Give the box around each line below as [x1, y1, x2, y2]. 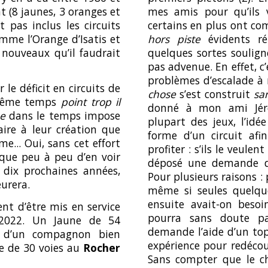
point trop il [60, 95, 121, 109]
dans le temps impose [5, 108, 121, 123]
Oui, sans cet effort [25, 136, 121, 151]
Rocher [83, 240, 121, 255]
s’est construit [175, 87, 254, 101]
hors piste [147, 32, 200, 46]
